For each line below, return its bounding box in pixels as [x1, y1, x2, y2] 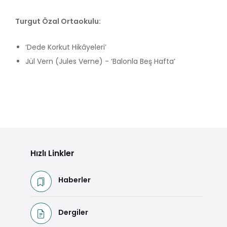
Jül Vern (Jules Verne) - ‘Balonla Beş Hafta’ [25, 56, 175, 66]
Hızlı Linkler [30, 147, 74, 159]
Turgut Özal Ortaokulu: [15, 16, 101, 26]
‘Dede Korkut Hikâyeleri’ [25, 42, 106, 52]
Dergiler [58, 207, 88, 217]
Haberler [58, 174, 91, 185]
